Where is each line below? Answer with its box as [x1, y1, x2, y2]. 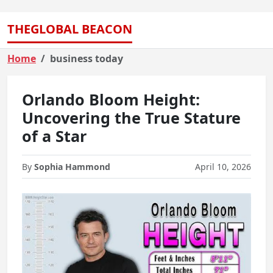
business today [50, 52, 123, 65]
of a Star [22, 126, 87, 146]
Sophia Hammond [34, 161, 110, 172]
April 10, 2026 [195, 161, 251, 172]
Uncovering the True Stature [22, 107, 241, 128]
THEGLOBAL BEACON [7, 21, 132, 37]
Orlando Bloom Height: [22, 89, 200, 110]
